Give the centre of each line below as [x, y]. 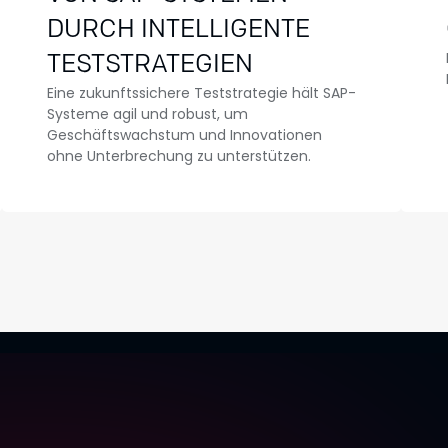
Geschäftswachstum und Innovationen [184, 135]
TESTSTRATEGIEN [149, 65]
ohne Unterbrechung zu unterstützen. [178, 156]
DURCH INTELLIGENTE [178, 30]
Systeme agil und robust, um [147, 114]
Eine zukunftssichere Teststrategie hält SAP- [201, 93]
